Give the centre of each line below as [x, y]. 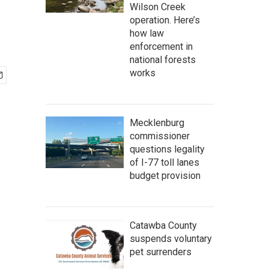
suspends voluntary [171, 239]
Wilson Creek [158, 7]
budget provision [165, 176]
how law [147, 33]
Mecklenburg [157, 123]
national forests [163, 60]
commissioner [160, 136]
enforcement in [161, 47]
